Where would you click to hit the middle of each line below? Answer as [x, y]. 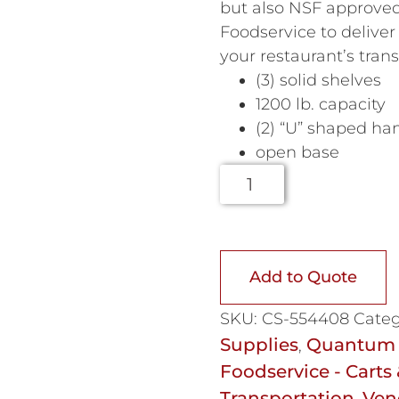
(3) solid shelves [318, 80]
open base [297, 152]
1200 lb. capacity [320, 104]
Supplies [259, 344]
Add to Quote [303, 277]
